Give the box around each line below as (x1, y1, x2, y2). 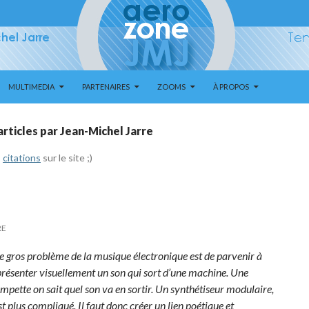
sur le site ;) (41, 152, 92, 163)
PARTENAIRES (82, 82, 130, 91)
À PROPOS (213, 82, 249, 91)
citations (3, 152, 41, 163)
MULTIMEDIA (8, 82, 54, 91)
